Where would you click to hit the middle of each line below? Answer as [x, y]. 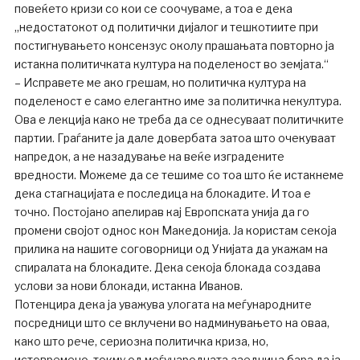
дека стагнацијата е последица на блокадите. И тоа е [162, 193]
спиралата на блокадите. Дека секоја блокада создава [167, 267]
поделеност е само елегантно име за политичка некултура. [178, 100]
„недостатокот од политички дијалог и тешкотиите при [166, 27]
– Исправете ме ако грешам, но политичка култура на [160, 82]
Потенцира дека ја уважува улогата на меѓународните [163, 304]
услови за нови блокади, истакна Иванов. [128, 285]
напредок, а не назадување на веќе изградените [149, 156]
